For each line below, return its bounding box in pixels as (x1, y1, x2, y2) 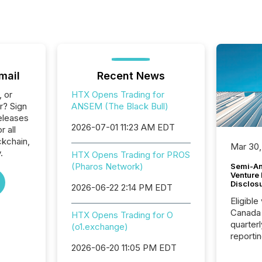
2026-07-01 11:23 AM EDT (71, 122, 175, 133)
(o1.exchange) (71, 221, 128, 232)
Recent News (96, 70, 165, 82)
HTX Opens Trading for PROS (71, 149, 190, 160)
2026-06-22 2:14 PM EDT (71, 182, 173, 193)
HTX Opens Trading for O (71, 209, 173, 220)
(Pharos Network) (71, 161, 143, 172)
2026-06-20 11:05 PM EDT (71, 242, 177, 253)
